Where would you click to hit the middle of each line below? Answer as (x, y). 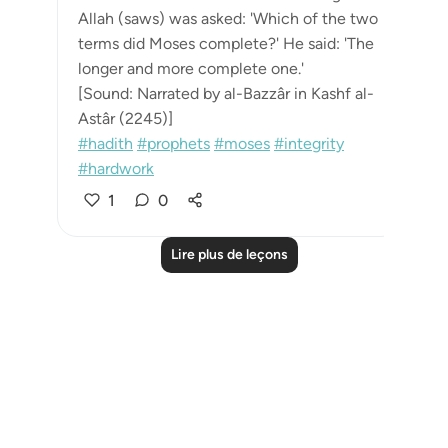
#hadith (105, 143)
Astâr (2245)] (125, 118)
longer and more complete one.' (191, 68)
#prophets (173, 143)
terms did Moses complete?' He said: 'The (226, 43)
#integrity (309, 143)
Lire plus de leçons (229, 254)
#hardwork (116, 168)
